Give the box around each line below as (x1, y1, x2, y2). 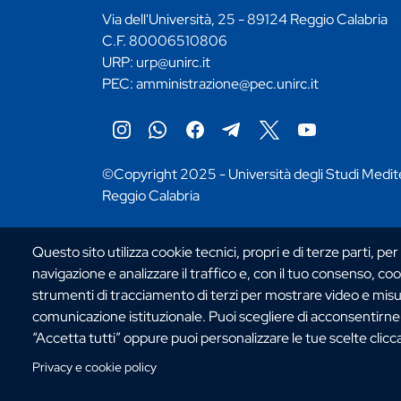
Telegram (221, 140, 288, 161)
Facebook (183, 140, 256, 161)
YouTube (295, 140, 360, 161)
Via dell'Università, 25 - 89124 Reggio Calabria (102, 10, 388, 30)
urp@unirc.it (136, 53, 210, 73)
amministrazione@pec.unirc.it (136, 74, 319, 94)
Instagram (109, 140, 181, 161)
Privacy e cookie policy (32, 359, 157, 375)
